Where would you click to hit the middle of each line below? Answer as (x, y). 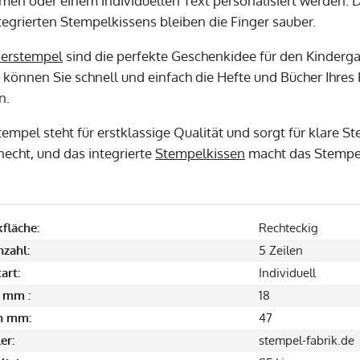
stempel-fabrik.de (307, 341)
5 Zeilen (281, 251)
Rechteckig (288, 228)
